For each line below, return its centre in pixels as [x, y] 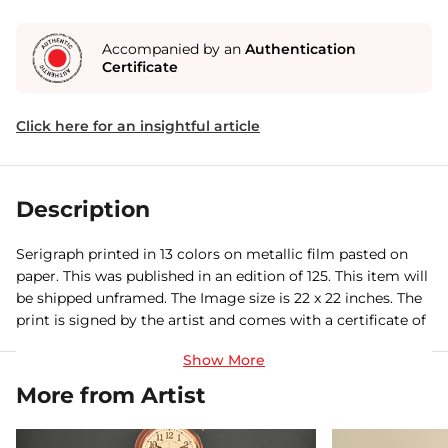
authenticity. [60, 342]
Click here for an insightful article [138, 126]
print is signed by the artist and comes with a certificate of [221, 320]
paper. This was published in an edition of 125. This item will [222, 276]
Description [83, 209]
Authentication [300, 49]
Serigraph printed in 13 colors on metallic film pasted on [212, 254]
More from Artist [111, 395]
